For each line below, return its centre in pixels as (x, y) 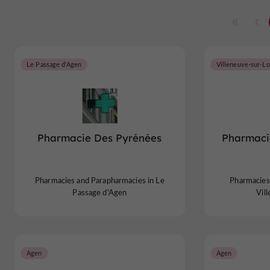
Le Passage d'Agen (54, 64)
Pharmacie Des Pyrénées (100, 138)
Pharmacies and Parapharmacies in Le (99, 180)
